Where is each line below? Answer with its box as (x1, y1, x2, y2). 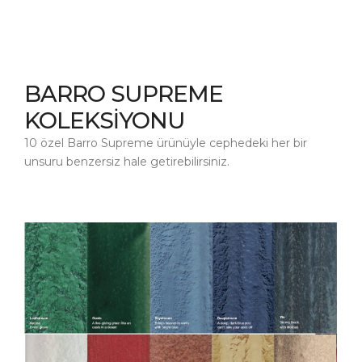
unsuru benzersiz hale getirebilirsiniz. (24, 154, 229, 169)
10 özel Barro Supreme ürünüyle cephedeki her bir (24, 135, 307, 150)
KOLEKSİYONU (24, 106, 185, 134)
